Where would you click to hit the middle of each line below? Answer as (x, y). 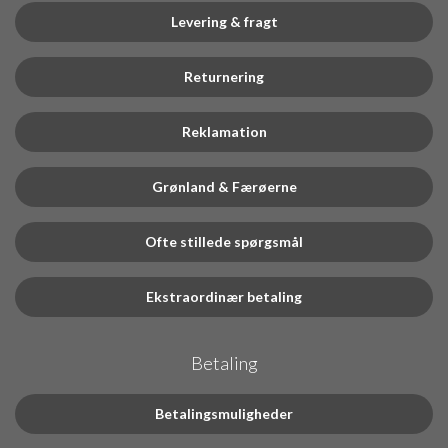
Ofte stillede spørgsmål (224, 241)
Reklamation (224, 131)
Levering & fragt (224, 21)
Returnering (224, 76)
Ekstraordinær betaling (224, 296)
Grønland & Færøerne (224, 186)
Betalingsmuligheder (224, 413)
